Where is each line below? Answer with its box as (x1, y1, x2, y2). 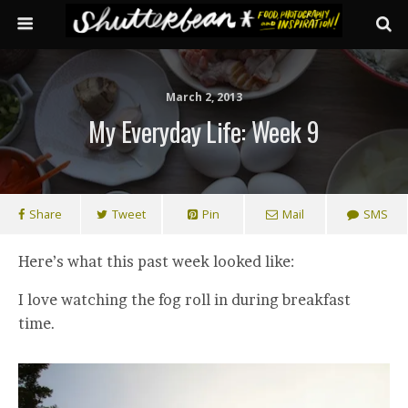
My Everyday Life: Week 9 (88, 112, 320, 150)
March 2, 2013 (166, 89, 242, 105)
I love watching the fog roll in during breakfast (18, 291, 351, 309)
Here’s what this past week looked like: (18, 252, 294, 270)
